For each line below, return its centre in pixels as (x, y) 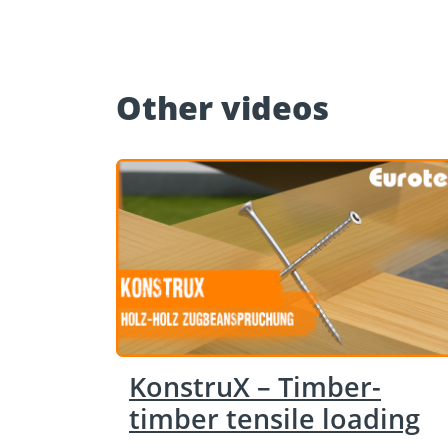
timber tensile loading (274, 418)
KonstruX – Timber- (255, 386)
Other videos (222, 107)
